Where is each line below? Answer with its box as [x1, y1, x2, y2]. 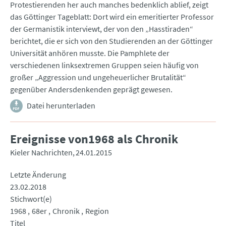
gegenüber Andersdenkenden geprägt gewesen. [10, 84, 173, 95]
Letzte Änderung [10, 169, 66, 180]
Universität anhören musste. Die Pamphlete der [10, 48, 169, 59]
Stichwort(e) [10, 194, 52, 204]
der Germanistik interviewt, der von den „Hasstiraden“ [10, 24, 193, 34]
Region [85, 206, 109, 216]
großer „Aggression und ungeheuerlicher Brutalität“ [10, 72, 186, 83]
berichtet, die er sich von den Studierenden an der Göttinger [10, 36, 213, 46]
